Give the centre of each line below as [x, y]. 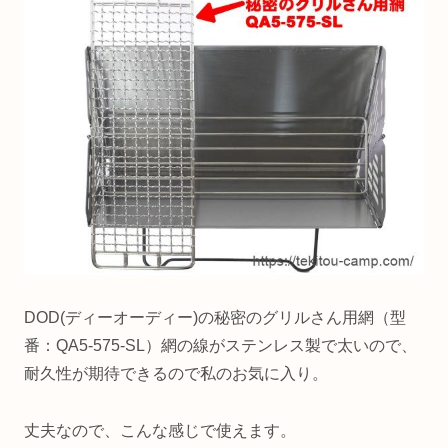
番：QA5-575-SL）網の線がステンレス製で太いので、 [220, 345]
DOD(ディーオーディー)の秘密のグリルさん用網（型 [215, 317]
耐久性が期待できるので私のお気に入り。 [176, 373]
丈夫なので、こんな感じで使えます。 [160, 430]
